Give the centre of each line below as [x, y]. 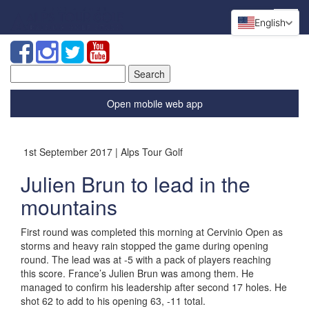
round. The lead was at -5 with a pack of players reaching [146, 259]
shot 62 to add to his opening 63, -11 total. [113, 301]
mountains [69, 207]
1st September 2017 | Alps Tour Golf [102, 152]
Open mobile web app [154, 103]
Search [26, 71]
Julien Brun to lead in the [136, 184]
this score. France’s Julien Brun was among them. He [137, 273]
